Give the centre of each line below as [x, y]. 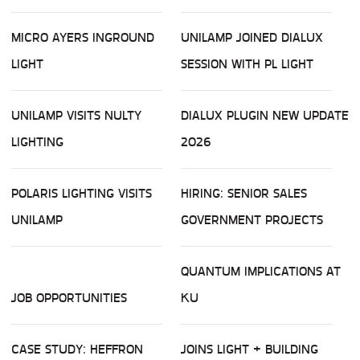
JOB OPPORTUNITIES [69, 298]
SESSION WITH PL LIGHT [247, 64]
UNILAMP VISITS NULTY [76, 116]
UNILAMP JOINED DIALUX [252, 38]
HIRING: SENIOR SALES [244, 194]
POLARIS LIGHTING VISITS [82, 194]
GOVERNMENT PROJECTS [252, 220]
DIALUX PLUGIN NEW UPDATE [265, 116]
